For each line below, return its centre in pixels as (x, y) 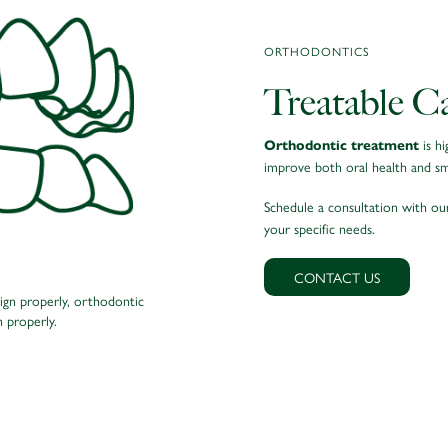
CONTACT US (337, 276)
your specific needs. (319, 227)
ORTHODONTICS (317, 50)
